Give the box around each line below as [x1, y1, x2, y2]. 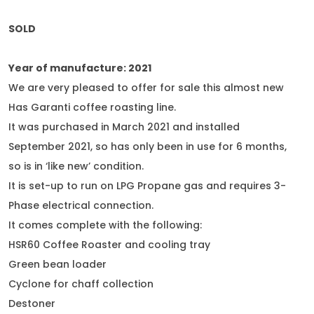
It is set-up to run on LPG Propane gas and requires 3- [8, 179, 286, 193]
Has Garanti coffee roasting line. [8, 100, 176, 114]
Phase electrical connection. [8, 198, 153, 212]
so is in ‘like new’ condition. [8, 159, 144, 173]
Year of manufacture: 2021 [8, 61, 151, 75]
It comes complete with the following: [8, 218, 202, 232]
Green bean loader [8, 257, 107, 271]
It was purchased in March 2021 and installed [8, 120, 240, 134]
